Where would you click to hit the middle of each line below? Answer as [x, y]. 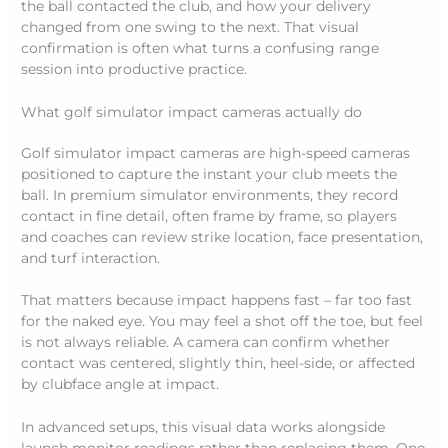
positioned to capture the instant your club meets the [209, 173]
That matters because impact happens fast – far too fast [217, 300]
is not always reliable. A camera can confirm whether [206, 342]
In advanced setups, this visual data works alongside [203, 427]
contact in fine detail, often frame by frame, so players [209, 215]
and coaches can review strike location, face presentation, [222, 236]
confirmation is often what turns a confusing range [200, 47]
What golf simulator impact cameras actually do [192, 111]
